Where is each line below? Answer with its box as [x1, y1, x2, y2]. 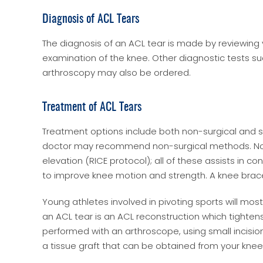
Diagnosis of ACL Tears [42, 14, 139, 25]
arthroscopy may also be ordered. [42, 66, 191, 79]
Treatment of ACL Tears [42, 102, 141, 113]
